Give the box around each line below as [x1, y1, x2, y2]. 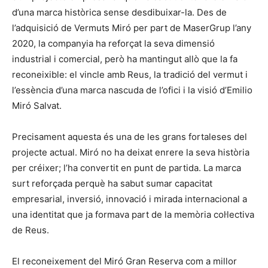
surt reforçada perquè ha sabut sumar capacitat [12, 178, 212, 190]
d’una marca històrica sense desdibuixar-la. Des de [12, 7, 227, 19]
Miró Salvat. [12, 100, 62, 112]
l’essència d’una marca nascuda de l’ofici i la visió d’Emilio [12, 84, 252, 96]
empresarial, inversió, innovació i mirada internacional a [12, 193, 247, 205]
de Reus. [12, 224, 49, 236]
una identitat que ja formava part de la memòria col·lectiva [12, 209, 254, 221]
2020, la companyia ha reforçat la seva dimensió [12, 38, 215, 50]
